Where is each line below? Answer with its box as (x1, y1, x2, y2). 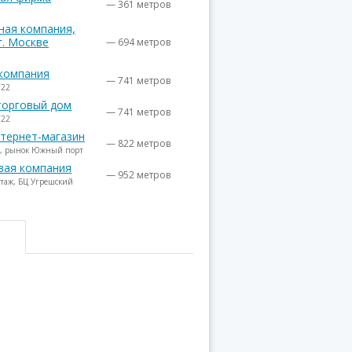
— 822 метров (106, 137, 170, 150)
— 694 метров (106, 35, 170, 49)
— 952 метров (106, 168, 170, 181)
